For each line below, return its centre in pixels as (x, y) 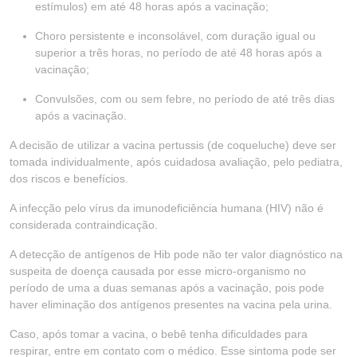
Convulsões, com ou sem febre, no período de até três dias (185, 99)
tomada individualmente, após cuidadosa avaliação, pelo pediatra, (176, 162)
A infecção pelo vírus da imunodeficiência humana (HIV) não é (167, 208)
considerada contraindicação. (84, 225)
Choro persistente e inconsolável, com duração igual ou (175, 36)
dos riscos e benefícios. (69, 178)
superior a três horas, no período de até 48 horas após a (178, 53)
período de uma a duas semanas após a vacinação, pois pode (167, 288)
